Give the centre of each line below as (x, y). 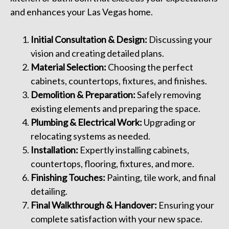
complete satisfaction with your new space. (117, 219)
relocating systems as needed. (90, 136)
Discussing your (180, 40)
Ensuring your (186, 205)
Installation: (54, 150)
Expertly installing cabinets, (134, 150)
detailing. (49, 191)
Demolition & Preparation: (83, 95)
